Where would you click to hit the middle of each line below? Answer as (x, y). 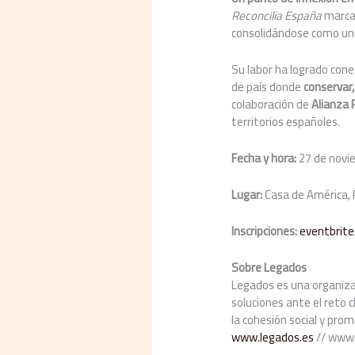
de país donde (268, 86)
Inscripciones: (266, 231)
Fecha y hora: (264, 158)
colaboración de (272, 104)
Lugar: (247, 194)
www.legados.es (273, 337)
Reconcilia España (277, 15)
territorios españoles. (286, 121)
